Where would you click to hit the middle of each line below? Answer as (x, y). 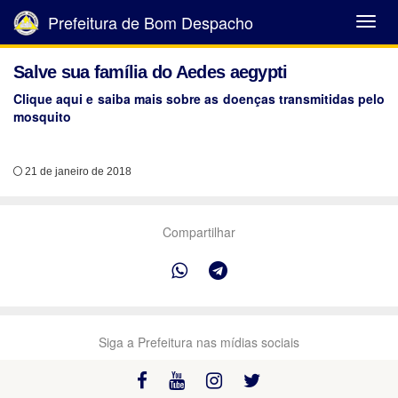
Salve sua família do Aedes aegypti (151, 72)
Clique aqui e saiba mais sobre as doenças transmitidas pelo (199, 99)
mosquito (42, 116)
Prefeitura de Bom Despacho (148, 22)
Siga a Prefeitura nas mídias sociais (199, 342)
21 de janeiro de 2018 (77, 171)
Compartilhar (199, 232)
